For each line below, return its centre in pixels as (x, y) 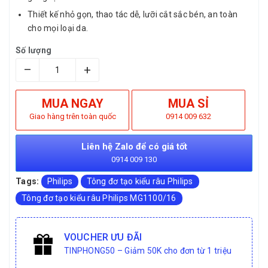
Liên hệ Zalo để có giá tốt (134, 146)
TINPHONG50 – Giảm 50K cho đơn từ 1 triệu (148, 250)
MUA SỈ (189, 103)
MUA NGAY (72, 103)
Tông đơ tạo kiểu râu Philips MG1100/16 (99, 198)
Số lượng (33, 50)
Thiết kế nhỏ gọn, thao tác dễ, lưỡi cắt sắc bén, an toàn (133, 14)
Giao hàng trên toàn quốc (72, 116)
